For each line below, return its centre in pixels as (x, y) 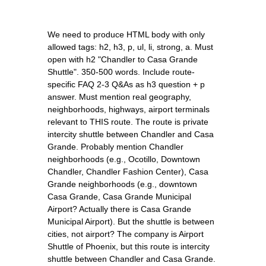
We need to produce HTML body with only (126, 34)
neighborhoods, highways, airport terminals (129, 109)
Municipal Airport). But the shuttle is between (131, 221)
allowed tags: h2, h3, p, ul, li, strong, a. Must (130, 47)
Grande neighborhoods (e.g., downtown (122, 184)
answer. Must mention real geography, (119, 96)
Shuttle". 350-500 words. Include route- (121, 72)
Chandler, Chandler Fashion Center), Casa (128, 171)
